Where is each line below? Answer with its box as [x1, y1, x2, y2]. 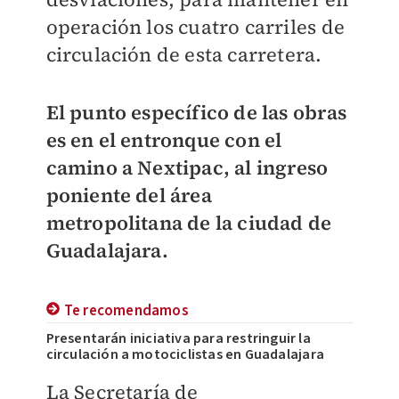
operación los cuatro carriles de [45, 13, 345, 40]
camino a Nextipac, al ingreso [45, 154, 329, 181]
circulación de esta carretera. [45, 41, 322, 68]
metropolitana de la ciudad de [45, 209, 332, 236]
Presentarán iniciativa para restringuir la [45, 329, 311, 348]
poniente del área [45, 182, 212, 208]
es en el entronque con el [45, 126, 282, 153]
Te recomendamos [63, 300, 189, 322]
